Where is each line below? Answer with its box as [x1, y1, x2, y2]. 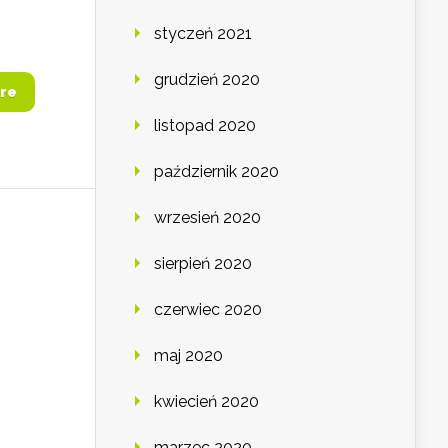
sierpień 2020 [154, 254, 252, 274]
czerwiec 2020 [154, 300, 262, 320]
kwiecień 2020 [154, 392, 259, 412]
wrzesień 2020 [154, 208, 261, 228]
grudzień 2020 [154, 70, 260, 90]
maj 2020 [154, 346, 223, 366]
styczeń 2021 [154, 24, 252, 44]
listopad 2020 [154, 116, 256, 136]
